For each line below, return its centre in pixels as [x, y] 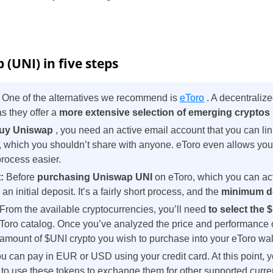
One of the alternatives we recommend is [91, 98]
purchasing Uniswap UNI [96, 177]
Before [22, 177]
